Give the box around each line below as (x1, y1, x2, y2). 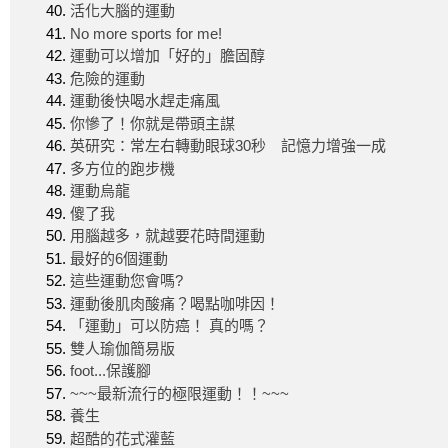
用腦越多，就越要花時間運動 (70, 227, 265, 244)
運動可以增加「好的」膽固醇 (70, 47, 265, 64)
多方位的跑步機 (70, 159, 175, 177)
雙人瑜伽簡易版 (70, 339, 175, 357)
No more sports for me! (70, 24, 222, 42)
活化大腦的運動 (70, 2, 175, 19)
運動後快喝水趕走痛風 (70, 92, 220, 109)
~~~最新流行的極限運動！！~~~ (70, 384, 289, 402)
